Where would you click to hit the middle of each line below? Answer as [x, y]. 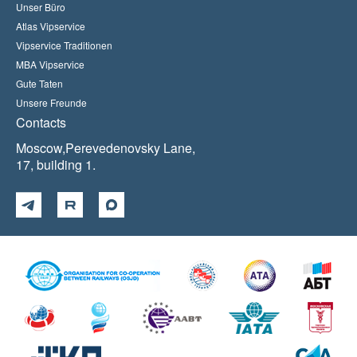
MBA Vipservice [50, 64]
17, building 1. [56, 165]
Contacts [41, 122]
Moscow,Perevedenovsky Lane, [106, 148]
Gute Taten [39, 83]
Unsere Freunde [51, 102]
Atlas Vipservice [51, 26]
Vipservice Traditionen [64, 45]
